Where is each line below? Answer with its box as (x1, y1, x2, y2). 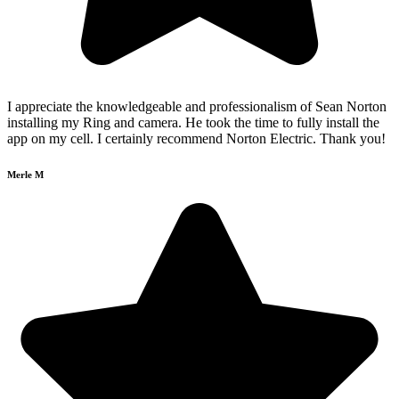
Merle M (7, 168, 44, 180)
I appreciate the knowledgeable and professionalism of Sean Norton (7, 98, 387, 114)
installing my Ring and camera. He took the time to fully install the (7, 114, 379, 130)
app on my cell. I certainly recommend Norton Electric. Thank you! (7, 130, 386, 146)
